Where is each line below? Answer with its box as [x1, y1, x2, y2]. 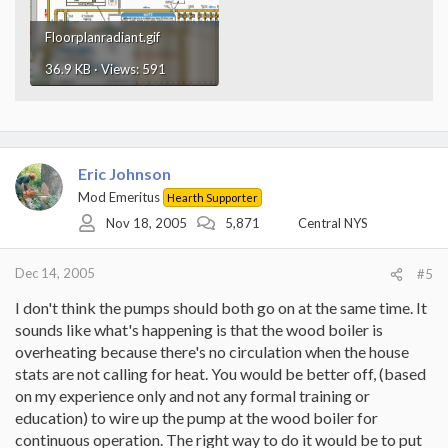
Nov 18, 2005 [106, 215, 187, 231]
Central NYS [298, 215, 368, 231]
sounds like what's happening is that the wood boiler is [15, 319, 383, 339]
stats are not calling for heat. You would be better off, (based [15, 363, 426, 383]
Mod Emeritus [78, 188, 160, 205]
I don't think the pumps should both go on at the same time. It [15, 297, 427, 317]
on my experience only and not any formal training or [15, 385, 370, 405]
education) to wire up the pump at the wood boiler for [15, 407, 378, 427]
